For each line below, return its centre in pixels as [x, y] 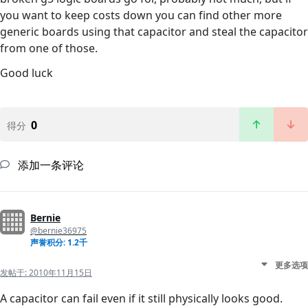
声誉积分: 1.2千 [59, 243]
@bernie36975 [58, 231]
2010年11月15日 [60, 273]
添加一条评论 [49, 165]
